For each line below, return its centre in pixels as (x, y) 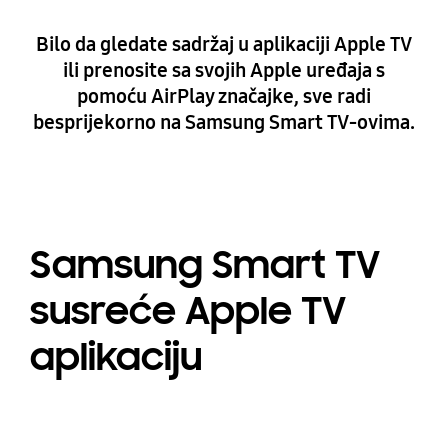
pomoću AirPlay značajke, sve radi (224, 95)
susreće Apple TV (187, 310)
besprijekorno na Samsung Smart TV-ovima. (224, 121)
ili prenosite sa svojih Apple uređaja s (224, 69)
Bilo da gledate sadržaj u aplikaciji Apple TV (224, 43)
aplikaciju (115, 356)
